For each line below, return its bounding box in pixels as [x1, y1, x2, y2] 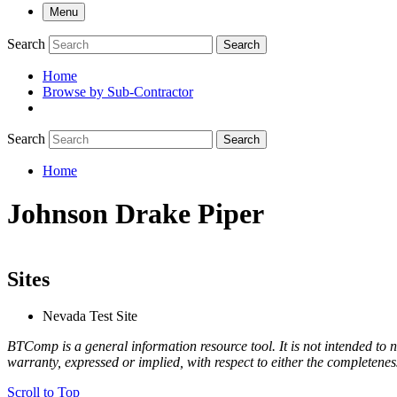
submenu [7, 85, 89, 109]
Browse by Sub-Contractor [43, 83, 193, 99]
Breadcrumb [7, 180, 123, 204]
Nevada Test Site [43, 308, 137, 324]
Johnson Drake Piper [7, 198, 264, 230]
